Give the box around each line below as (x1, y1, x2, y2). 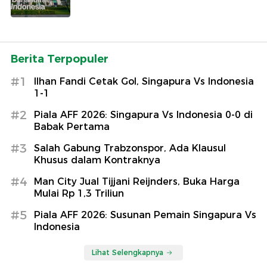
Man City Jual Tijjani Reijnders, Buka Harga (34, 175, 240, 187)
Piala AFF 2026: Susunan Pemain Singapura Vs (34, 209, 256, 221)
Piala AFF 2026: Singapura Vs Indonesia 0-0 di (34, 108, 253, 120)
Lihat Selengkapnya (92, 247, 163, 257)
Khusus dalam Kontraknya (34, 154, 160, 166)
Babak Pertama (34, 120, 110, 132)
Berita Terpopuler (11, 52, 108, 66)
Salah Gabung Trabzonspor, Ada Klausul (34, 142, 226, 154)
